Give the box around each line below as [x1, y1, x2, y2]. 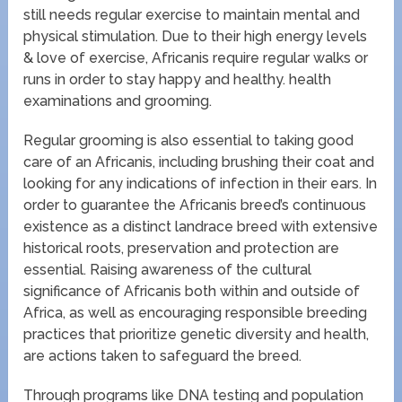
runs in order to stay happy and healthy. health [23, 71, 332, 89]
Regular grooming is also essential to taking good [23, 132, 354, 150]
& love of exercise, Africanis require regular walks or [23, 49, 369, 67]
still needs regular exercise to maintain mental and [23, 6, 361, 24]
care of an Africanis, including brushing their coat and [23, 153, 375, 171]
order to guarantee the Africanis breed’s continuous [23, 197, 367, 214]
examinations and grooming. [23, 92, 213, 110]
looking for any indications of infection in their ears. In [23, 175, 378, 193]
